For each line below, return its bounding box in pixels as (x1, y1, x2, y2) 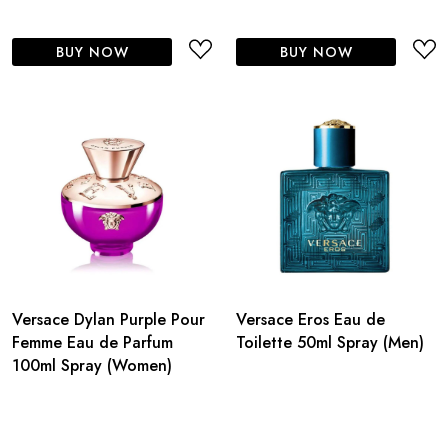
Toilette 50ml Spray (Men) (236, 330, 424, 354)
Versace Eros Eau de (236, 307, 385, 331)
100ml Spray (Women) (12, 353, 172, 377)
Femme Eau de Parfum (12, 330, 173, 354)
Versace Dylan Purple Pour (12, 307, 205, 331)
